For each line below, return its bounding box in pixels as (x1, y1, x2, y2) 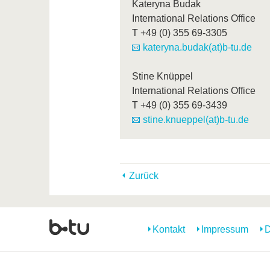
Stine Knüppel (131, 71, 193, 81)
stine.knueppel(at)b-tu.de (142, 114, 249, 125)
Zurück (128, 170, 159, 181)
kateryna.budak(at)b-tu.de (142, 42, 252, 52)
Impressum (201, 224, 248, 234)
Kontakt (152, 224, 185, 234)
